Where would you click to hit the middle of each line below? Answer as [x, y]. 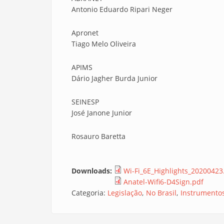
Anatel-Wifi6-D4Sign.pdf [163, 182]
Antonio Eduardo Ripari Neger [122, 9]
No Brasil [161, 193]
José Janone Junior [102, 113]
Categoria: [89, 193]
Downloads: [93, 171]
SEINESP [85, 102]
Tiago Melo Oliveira [104, 44]
